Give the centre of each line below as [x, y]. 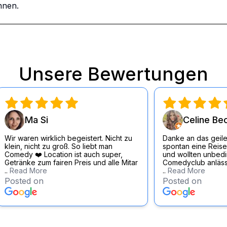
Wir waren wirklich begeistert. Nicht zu [68, 138]
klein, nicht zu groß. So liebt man [59, 146]
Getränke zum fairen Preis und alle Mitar [71, 162]
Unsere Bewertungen [113, 74]
